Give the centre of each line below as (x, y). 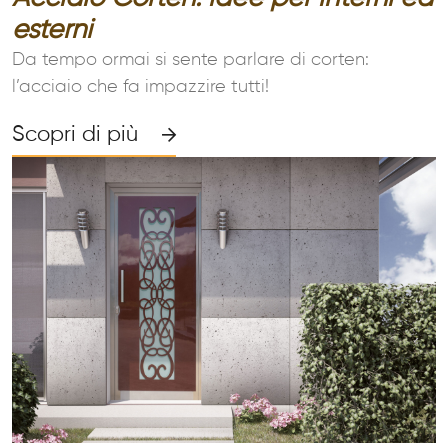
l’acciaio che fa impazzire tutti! (140, 86)
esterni (52, 30)
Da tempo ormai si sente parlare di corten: (190, 59)
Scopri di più (75, 134)
